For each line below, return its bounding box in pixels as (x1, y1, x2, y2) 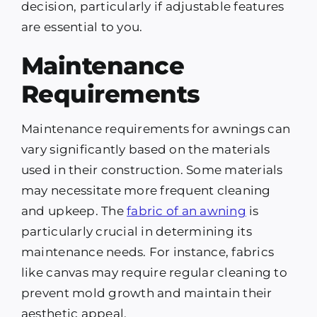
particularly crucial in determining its (21, 224, 252, 239)
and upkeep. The (21, 204, 127, 219)
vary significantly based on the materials (21, 142, 270, 157)
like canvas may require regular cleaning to (21, 265, 287, 280)
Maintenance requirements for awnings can (21, 122, 291, 137)
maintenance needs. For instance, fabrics (21, 245, 275, 260)
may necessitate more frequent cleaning (21, 183, 271, 198)
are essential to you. (21, 20, 143, 35)
